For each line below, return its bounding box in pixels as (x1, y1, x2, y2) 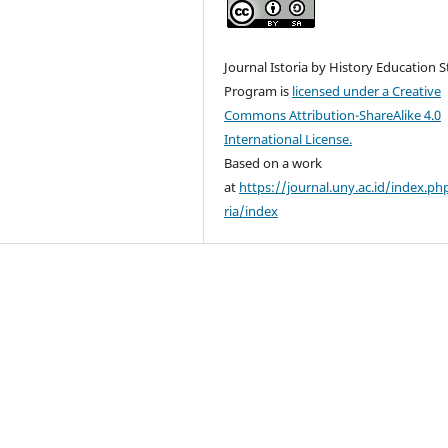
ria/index (224, 201, 279, 220)
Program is (224, 81, 293, 100)
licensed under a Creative (292, 81, 442, 100)
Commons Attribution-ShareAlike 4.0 (224, 105, 442, 124)
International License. (224, 129, 353, 148)
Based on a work (224, 153, 323, 172)
